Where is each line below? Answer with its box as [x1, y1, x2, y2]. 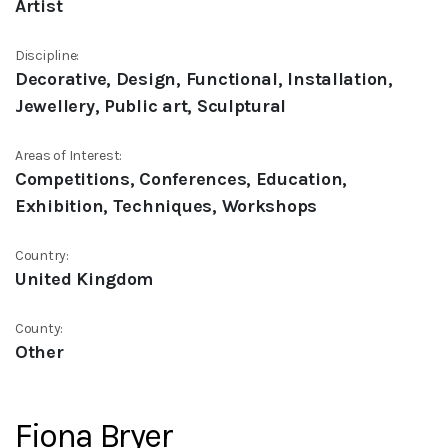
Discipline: [15, 47, 80, 64]
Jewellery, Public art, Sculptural [15, 95, 287, 117]
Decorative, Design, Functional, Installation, [15, 68, 393, 90]
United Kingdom [15, 268, 154, 290]
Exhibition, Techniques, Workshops [15, 195, 318, 217]
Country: [15, 247, 69, 264]
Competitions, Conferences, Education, [15, 168, 348, 190]
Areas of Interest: [15, 147, 123, 164]
